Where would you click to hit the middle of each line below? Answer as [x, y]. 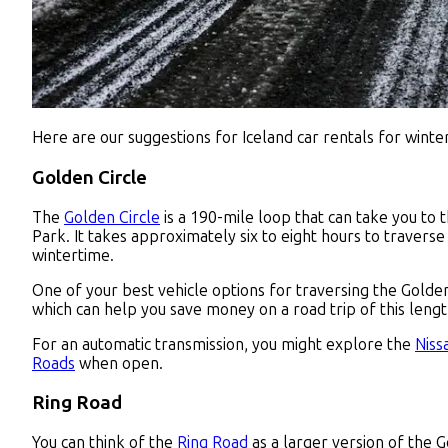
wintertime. [75, 255]
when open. [119, 363]
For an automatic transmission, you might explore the [223, 344]
